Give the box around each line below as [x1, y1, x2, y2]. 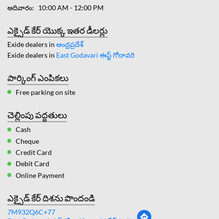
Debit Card [16, 159, 49, 168]
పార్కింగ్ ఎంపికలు [7, 72, 68, 83]
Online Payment [16, 171, 65, 180]
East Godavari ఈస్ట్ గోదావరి [56, 50, 134, 59]
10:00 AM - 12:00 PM [38, 3, 104, 12]
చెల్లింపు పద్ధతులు [7, 109, 67, 121]
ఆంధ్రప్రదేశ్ [56, 40, 84, 48]
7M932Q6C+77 [7, 208, 55, 217]
